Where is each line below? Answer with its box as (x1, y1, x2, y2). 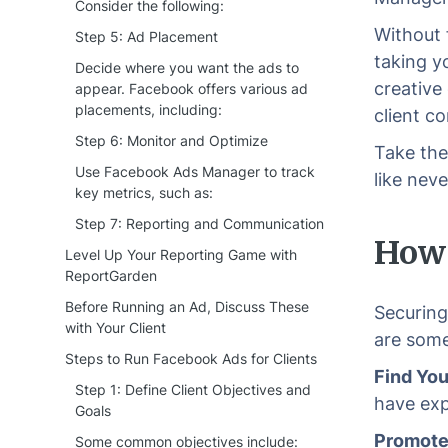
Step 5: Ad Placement (75, 28, 218, 45)
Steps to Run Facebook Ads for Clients (65, 350, 317, 367)
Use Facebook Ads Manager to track (75, 163, 315, 180)
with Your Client (65, 319, 166, 336)
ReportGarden (65, 267, 157, 284)
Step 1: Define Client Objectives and (75, 381, 311, 398)
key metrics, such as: (75, 184, 213, 201)
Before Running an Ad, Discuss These (65, 298, 309, 315)
